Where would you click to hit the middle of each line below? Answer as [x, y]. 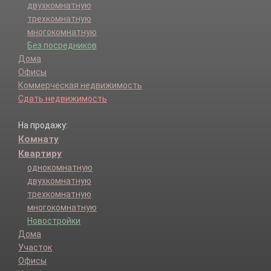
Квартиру [40, 153]
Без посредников [62, 45]
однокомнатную [60, 167]
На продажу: [43, 125]
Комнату [38, 139]
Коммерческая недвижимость [80, 85]
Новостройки [54, 220]
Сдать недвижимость [63, 98]
